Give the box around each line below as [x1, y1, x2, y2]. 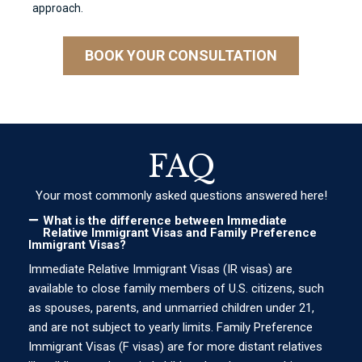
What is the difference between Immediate [43, 213, 287, 228]
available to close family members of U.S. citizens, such [28, 280, 324, 296]
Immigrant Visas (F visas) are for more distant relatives [28, 339, 322, 354]
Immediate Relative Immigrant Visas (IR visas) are [28, 261, 293, 276]
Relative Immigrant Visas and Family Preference [43, 225, 317, 240]
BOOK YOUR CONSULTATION [85, 46, 277, 64]
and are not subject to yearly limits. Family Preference [28, 319, 313, 335]
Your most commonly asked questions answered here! [35, 187, 327, 203]
